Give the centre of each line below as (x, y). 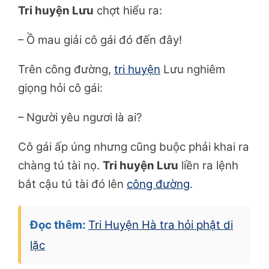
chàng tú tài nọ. (60, 166)
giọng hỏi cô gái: (60, 88)
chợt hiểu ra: (128, 11)
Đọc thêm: (59, 225)
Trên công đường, (66, 70)
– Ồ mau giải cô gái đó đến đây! (100, 40)
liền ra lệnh (208, 166)
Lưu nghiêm (193, 70)
